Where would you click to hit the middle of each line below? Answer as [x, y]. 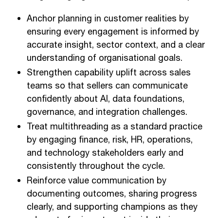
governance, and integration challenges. [107, 112]
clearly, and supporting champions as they [112, 207]
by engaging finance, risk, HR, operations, [110, 140]
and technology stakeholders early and [105, 153]
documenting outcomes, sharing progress [112, 194]
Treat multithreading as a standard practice [115, 127]
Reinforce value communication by [97, 181]
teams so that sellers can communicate [107, 86]
